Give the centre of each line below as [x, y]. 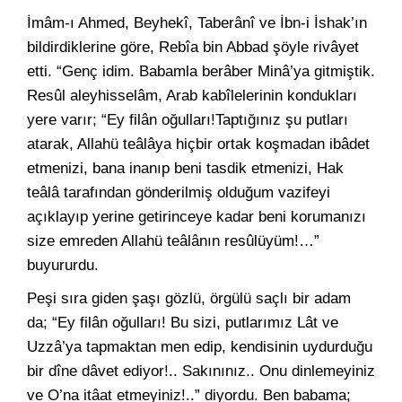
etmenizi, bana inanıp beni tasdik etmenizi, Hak [185, 168]
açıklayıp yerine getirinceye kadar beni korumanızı [197, 217]
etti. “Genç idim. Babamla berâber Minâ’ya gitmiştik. [201, 71]
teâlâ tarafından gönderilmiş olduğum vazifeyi [179, 192]
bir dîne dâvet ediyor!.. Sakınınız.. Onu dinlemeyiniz [201, 371]
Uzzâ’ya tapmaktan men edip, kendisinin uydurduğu [200, 347]
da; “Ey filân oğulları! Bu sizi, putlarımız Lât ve [183, 323]
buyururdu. [63, 265]
